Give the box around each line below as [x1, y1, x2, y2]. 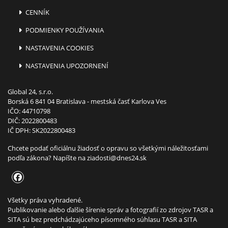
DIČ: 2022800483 [8, 116, 57, 125]
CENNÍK [24, 7, 50, 17]
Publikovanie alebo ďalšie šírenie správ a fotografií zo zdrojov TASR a [8, 205, 213, 214]
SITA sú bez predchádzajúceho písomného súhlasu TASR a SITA [8, 214, 197, 224]
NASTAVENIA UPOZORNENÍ [24, 61, 109, 70]
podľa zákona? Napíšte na [8, 153, 87, 162]
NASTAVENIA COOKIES [24, 43, 94, 52]
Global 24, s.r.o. [8, 87, 53, 96]
